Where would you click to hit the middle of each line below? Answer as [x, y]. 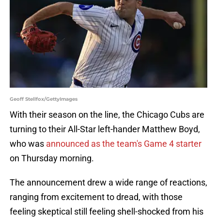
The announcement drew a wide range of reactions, [108, 183]
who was [28, 144]
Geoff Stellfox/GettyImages [44, 99]
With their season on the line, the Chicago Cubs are [107, 115]
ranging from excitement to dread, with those [96, 197]
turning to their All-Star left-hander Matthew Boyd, [105, 129]
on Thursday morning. [52, 158]
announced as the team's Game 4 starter [124, 144]
